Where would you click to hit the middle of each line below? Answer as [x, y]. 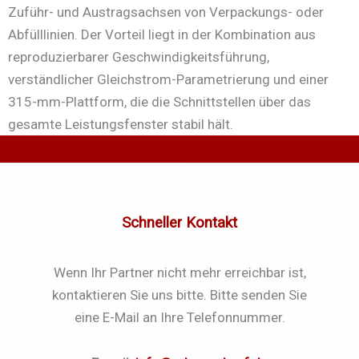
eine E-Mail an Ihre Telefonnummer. [179, 317]
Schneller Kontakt [179, 222]
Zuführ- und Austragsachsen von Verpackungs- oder [166, 12]
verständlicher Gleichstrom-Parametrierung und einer [168, 79]
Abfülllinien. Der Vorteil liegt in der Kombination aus [162, 34]
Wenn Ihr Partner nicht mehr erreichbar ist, [179, 272]
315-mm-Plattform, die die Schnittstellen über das [159, 101]
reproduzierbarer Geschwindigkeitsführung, [139, 56]
